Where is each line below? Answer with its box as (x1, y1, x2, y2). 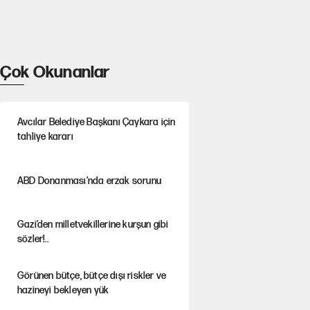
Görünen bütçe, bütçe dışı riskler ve (17, 270, 167, 282)
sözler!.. (17, 233, 48, 246)
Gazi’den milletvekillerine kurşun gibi (17, 219, 169, 231)
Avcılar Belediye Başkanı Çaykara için (17, 116, 176, 129)
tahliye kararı (17, 131, 73, 143)
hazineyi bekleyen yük (17, 284, 109, 297)
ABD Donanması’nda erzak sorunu (17, 174, 161, 187)
